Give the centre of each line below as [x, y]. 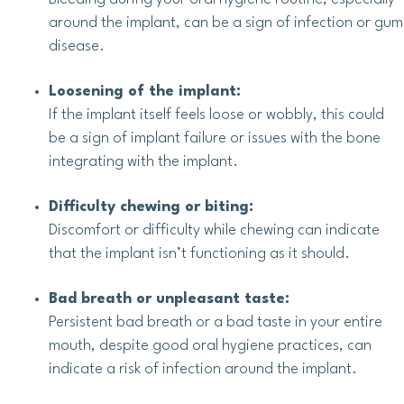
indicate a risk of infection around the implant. [203, 370]
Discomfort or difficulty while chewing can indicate [214, 231]
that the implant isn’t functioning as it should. [199, 254]
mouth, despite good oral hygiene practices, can [210, 346]
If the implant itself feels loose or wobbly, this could [216, 115]
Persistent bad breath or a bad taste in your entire [216, 323]
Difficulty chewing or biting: [151, 207]
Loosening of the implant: [145, 92]
